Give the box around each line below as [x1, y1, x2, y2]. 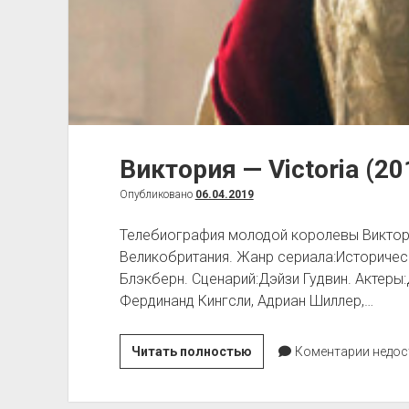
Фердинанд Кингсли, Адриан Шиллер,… [119, 291, 373, 309]
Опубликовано [119, 187, 195, 201]
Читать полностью [131, 343, 252, 359]
